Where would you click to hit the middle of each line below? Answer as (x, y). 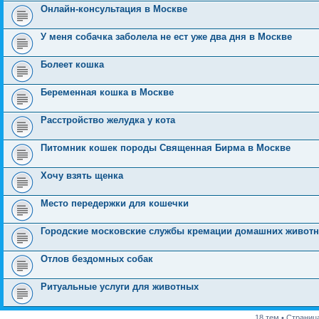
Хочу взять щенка (82, 176)
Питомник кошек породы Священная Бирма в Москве (166, 148)
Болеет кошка (72, 64)
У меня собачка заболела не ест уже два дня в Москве (166, 37)
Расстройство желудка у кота (108, 120)
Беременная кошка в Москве (107, 92)
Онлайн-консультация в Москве (114, 9)
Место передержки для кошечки (115, 203)
